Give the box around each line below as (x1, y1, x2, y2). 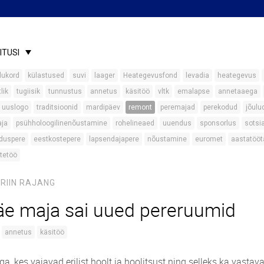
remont (128, 103, 152, 111)
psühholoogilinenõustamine (16, 118, 107, 127)
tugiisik (16, 87, 40, 95)
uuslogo (2, 103, 28, 111)
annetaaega (218, 87, 258, 95)
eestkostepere (34, 134, 81, 143)
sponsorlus (200, 118, 236, 127)
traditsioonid (37, 103, 78, 111)
